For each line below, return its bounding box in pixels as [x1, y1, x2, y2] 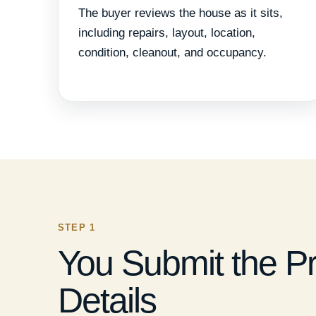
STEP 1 [58, 221, 96, 233]
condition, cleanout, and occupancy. [78, 46, 267, 60]
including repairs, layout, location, [78, 26, 255, 40]
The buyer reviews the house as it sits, [78, 6, 283, 20]
